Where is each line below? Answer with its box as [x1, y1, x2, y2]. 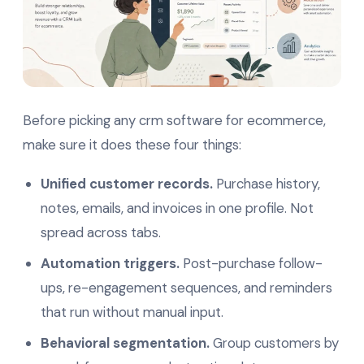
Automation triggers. [41, 254, 180, 273]
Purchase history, [213, 175, 320, 193]
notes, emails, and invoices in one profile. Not [41, 199, 314, 218]
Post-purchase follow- [180, 254, 323, 273]
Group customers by [210, 334, 339, 353]
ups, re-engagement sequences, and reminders [41, 279, 332, 297]
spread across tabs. [41, 223, 161, 242]
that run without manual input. [41, 303, 223, 322]
